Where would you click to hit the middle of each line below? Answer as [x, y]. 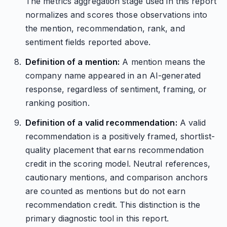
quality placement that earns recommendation [115, 150]
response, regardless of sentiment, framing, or [116, 89]
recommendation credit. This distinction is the [113, 205]
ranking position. [57, 103]
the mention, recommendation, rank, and [105, 28]
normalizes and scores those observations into [116, 15]
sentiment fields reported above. [88, 42]
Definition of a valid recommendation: [101, 123]
